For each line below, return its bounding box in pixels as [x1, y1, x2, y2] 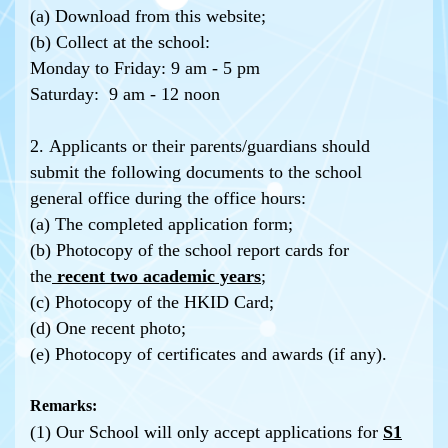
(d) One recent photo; [30, 318, 186, 338]
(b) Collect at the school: [30, 32, 215, 52]
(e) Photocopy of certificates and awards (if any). [30, 344, 387, 364]
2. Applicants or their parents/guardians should [30, 136, 370, 156]
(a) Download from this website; [30, 6, 266, 26]
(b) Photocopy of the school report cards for [30, 240, 349, 260]
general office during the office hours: [30, 188, 306, 208]
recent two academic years [52, 266, 261, 286]
